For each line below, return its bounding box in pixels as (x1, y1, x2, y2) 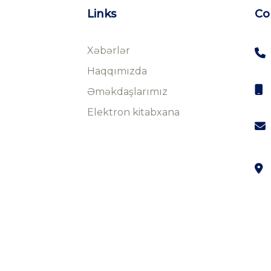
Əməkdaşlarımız (87, 86, 168, 98)
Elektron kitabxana (87, 106, 180, 119)
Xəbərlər (87, 45, 130, 57)
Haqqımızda (87, 65, 147, 77)
